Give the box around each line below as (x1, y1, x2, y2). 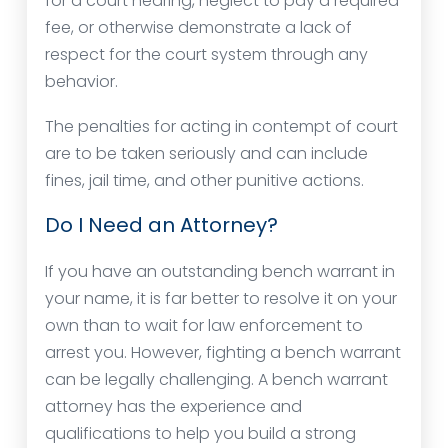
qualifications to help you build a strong (45, 422, 356, 446)
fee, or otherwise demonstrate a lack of (45, 16, 352, 40)
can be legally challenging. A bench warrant (45, 368, 388, 392)
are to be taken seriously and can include (45, 142, 368, 166)
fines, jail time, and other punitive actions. (45, 169, 364, 193)
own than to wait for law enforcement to (45, 314, 363, 338)
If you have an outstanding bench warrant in (45, 260, 395, 284)
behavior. (45, 70, 118, 94)
